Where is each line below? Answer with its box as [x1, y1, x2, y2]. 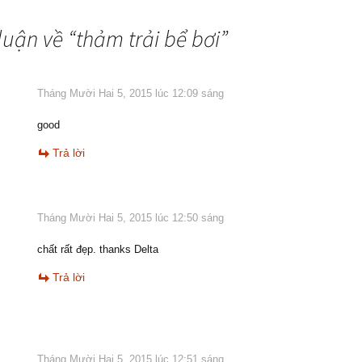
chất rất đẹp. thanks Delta [37, 242, 158, 255]
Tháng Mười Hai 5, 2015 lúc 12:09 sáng [37, 86, 224, 99]
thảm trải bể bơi [76, 23, 220, 53]
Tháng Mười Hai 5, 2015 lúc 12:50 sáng [37, 211, 224, 224]
